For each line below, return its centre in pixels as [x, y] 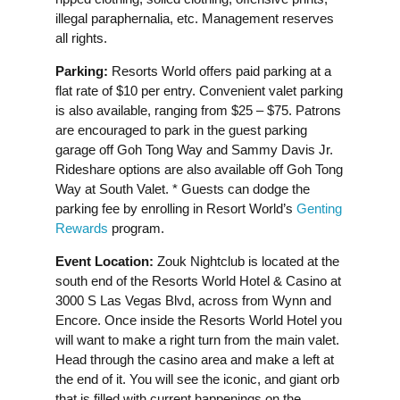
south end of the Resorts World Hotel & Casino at [198, 280]
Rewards [82, 228]
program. [136, 228]
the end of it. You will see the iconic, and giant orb [197, 379]
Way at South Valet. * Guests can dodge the [183, 188]
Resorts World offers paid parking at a [220, 71]
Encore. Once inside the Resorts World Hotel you [199, 320]
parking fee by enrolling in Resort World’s [176, 208]
